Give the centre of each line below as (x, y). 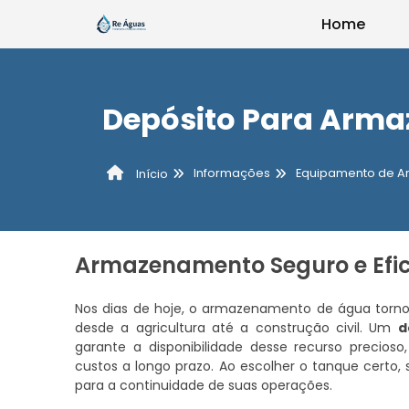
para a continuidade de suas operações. (204, 385)
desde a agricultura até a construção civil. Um (236, 327)
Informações (232, 173)
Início (151, 173)
